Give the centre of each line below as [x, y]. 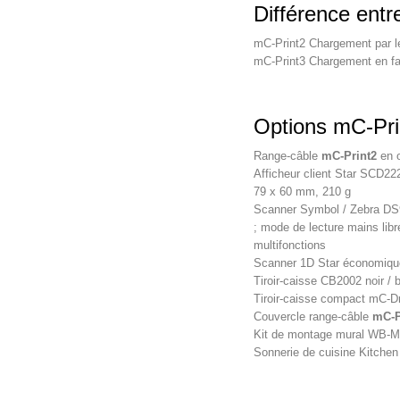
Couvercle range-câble [312, 317]
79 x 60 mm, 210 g [302, 192]
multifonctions [289, 246]
